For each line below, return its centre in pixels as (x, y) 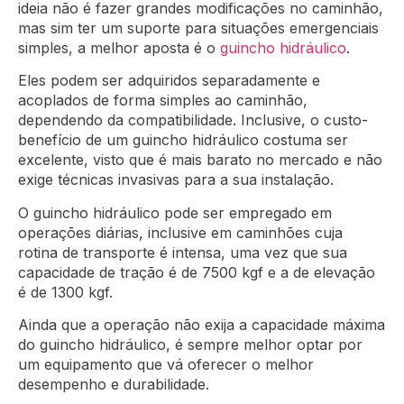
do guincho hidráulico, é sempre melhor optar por (190, 344)
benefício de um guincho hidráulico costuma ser (183, 140)
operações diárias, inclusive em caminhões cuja (180, 232)
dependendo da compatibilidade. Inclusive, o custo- (193, 120)
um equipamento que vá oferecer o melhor (166, 364)
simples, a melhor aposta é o (119, 47)
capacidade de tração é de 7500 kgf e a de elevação (197, 272)
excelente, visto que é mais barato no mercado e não (200, 160)
